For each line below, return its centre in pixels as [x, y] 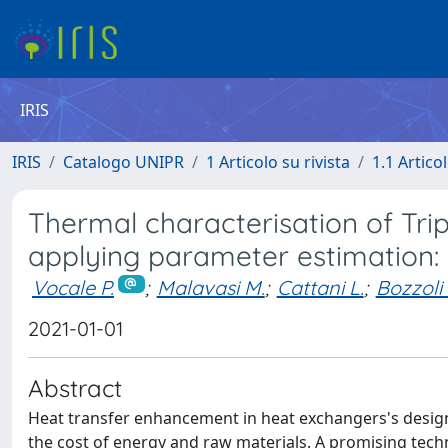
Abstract [75, 387]
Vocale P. [73, 287]
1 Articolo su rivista [278, 162]
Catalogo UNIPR [123, 162]
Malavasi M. [210, 287]
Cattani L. [320, 287]
